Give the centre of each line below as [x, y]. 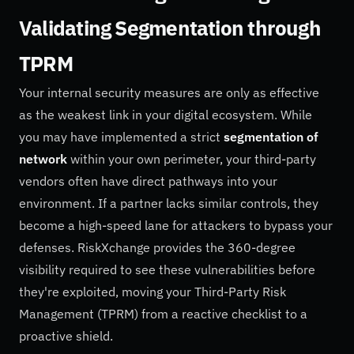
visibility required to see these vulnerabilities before [167, 270]
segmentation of [271, 137]
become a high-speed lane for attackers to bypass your [176, 226]
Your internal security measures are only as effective [169, 93]
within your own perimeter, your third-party [192, 159]
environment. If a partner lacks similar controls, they [169, 203]
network [43, 159]
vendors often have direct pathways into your [148, 181]
